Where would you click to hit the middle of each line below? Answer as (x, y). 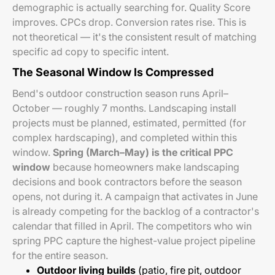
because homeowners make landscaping (145, 167)
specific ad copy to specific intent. (91, 52)
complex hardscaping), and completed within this (125, 137)
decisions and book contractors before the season (127, 182)
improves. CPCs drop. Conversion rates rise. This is (129, 22)
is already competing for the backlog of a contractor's (136, 211)
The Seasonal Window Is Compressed (113, 72)
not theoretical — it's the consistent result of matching (134, 37)
